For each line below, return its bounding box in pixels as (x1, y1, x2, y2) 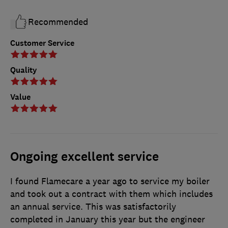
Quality (10, 64, 37, 75)
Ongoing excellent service (10, 148, 159, 165)
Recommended (28, 16, 88, 27)
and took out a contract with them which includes (10, 188, 213, 199)
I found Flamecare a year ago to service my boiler (10, 175, 210, 187)
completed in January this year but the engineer (10, 213, 205, 225)
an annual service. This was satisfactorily (10, 201, 176, 212)
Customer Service (10, 37, 74, 48)
